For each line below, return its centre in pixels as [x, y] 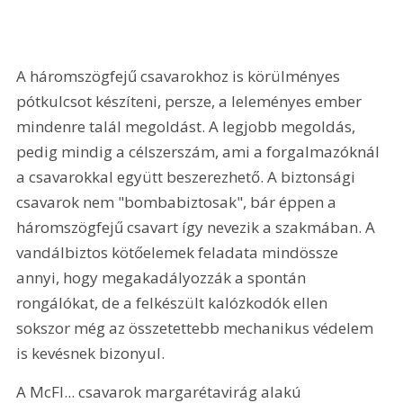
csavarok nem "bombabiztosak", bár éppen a [179, 201]
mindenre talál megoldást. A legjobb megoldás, [188, 126]
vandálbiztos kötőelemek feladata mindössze [179, 252]
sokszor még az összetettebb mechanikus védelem [197, 327]
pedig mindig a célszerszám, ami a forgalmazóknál [200, 151]
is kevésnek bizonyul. [93, 353]
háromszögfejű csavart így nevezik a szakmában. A [198, 227]
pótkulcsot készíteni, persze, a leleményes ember [191, 101]
